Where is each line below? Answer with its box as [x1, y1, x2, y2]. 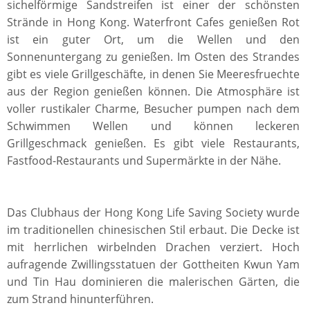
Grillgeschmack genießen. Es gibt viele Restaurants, [7, 136, 300, 151]
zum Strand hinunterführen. [7, 291, 154, 307]
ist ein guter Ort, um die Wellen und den [7, 32, 300, 47]
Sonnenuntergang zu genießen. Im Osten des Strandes [7, 49, 300, 64]
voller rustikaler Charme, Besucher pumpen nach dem [7, 101, 300, 116]
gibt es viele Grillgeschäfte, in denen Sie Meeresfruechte [7, 66, 300, 82]
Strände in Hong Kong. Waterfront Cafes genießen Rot [7, 15, 300, 30]
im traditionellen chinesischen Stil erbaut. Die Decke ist [7, 222, 300, 237]
